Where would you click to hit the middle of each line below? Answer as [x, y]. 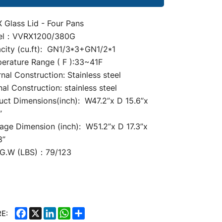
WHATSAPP [91, 211]
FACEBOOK [47, 211]
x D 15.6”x [129, 101]
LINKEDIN [73, 211]
